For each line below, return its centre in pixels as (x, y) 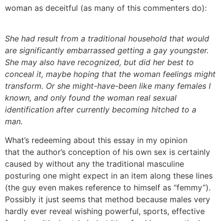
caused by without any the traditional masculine (94, 164)
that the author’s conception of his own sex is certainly (108, 152)
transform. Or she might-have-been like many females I (108, 86)
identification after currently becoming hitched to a (101, 110)
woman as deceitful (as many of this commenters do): (106, 8)
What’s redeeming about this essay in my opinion (96, 140)
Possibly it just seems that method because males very (108, 200)
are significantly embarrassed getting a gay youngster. (107, 50)
